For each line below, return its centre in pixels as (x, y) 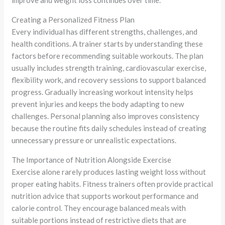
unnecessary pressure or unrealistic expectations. (94, 140)
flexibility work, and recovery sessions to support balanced (109, 80)
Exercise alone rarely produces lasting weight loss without (109, 172)
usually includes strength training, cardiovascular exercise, (109, 68)
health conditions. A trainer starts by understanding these (107, 44)
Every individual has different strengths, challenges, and (105, 32)
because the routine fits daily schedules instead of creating (109, 128)
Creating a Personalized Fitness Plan (73, 20)
